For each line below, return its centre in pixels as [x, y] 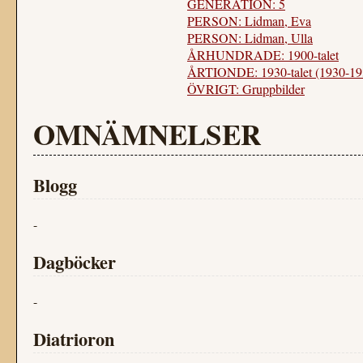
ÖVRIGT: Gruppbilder [246, 89]
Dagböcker [75, 262]
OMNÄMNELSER [147, 134]
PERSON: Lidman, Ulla [250, 38]
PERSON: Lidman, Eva [249, 21]
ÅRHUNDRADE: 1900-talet [263, 55]
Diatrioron [74, 339]
